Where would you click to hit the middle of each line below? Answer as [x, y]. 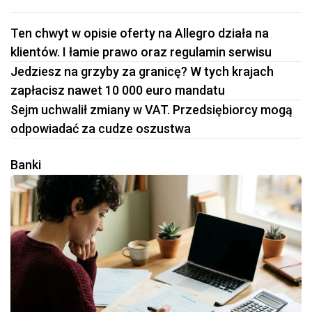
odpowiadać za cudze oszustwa [101, 129]
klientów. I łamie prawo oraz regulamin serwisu [141, 52]
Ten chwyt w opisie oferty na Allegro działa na [140, 33]
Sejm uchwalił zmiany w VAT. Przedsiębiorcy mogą [151, 110]
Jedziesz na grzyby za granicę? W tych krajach [142, 72]
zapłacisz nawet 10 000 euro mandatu [118, 91]
